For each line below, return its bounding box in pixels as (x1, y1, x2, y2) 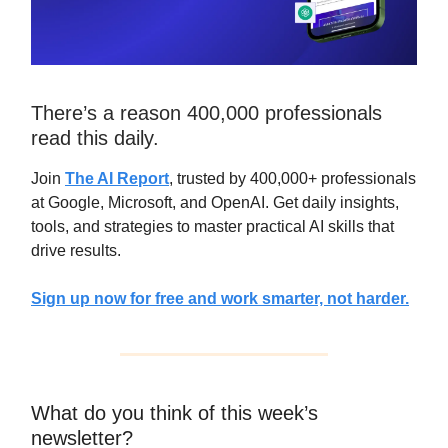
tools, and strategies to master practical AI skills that (31, 218, 394, 236)
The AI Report (65, 170, 169, 188)
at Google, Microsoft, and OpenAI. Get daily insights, (31, 194, 399, 212)
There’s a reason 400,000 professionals (31, 102, 382, 125)
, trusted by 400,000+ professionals (169, 170, 416, 188)
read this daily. (31, 127, 159, 150)
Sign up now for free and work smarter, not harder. (31, 290, 409, 308)
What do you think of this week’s (31, 402, 318, 425)
